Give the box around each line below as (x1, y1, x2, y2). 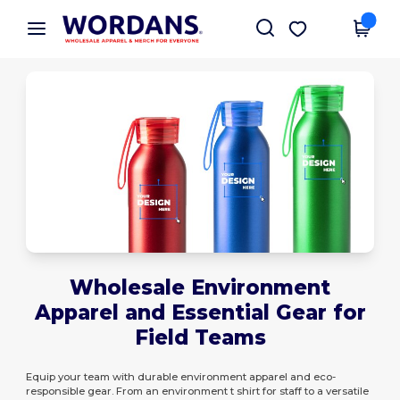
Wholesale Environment (70, 274, 330, 300)
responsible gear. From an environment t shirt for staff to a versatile (26, 384, 370, 397)
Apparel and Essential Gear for (34, 299, 366, 325)
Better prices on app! (71, 25, 177, 38)
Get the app (304, 18, 374, 31)
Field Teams (134, 324, 266, 350)
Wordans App (71, 11, 162, 28)
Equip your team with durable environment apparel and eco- (26, 370, 337, 383)
